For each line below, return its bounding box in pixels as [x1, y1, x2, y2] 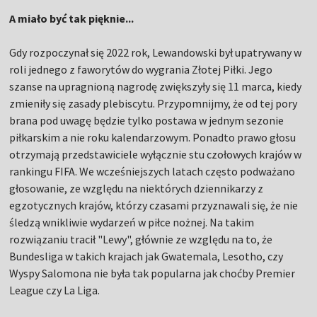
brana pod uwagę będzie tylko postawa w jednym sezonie [9, 113, 284, 128]
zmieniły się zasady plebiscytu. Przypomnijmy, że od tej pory [9, 96, 298, 111]
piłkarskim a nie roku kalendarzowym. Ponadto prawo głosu [9, 130, 296, 145]
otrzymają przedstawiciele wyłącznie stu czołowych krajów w [9, 147, 302, 162]
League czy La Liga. [9, 283, 100, 298]
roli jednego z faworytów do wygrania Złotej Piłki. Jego [9, 62, 273, 77]
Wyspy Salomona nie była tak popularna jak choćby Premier [9, 266, 296, 281]
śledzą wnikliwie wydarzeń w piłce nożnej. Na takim [9, 215, 255, 230]
